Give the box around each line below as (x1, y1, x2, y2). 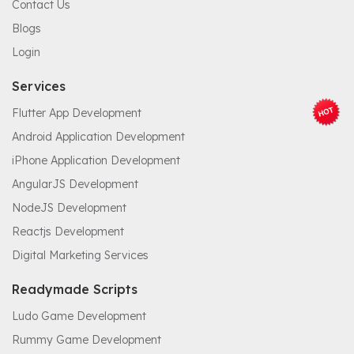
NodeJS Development (12, 201, 126, 216)
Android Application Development (12, 130, 185, 145)
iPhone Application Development (12, 153, 180, 168)
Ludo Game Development (12, 309, 146, 324)
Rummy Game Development (12, 333, 161, 348)
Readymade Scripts (12, 281, 137, 298)
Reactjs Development (12, 224, 124, 239)
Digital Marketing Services (12, 248, 149, 263)
